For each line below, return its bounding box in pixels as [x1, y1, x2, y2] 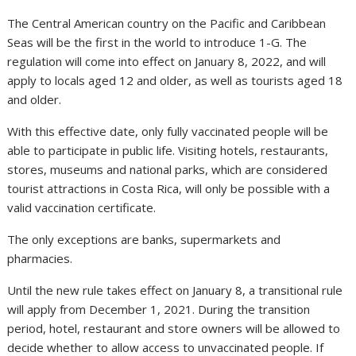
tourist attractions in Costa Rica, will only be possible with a [7, 180, 331, 196]
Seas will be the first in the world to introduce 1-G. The [7, 33, 308, 50]
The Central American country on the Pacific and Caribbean [7, 14, 327, 31]
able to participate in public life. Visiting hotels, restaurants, [7, 141, 329, 158]
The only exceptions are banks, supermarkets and [7, 230, 281, 247]
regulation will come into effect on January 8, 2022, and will [7, 52, 327, 69]
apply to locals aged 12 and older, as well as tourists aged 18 [7, 72, 343, 88]
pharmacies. [7, 250, 73, 266]
